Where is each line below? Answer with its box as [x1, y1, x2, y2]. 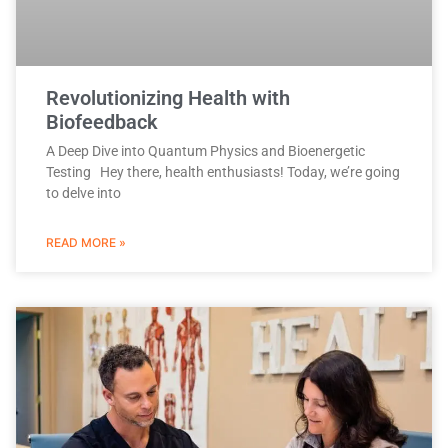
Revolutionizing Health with [46, 86, 290, 111]
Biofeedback [46, 110, 158, 135]
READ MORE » [46, 235, 126, 251]
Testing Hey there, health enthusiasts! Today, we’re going [46, 164, 400, 181]
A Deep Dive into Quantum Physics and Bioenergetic [46, 143, 365, 160]
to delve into [46, 185, 121, 202]
